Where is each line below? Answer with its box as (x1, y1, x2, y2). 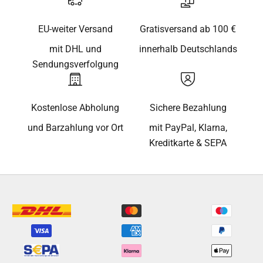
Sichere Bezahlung (149, 102, 227, 114)
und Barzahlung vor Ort (27, 122, 123, 134)
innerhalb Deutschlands (139, 43, 237, 55)
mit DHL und (49, 43, 102, 55)
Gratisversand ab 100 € (140, 23, 236, 35)
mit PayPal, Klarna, (149, 122, 227, 134)
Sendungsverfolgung (32, 59, 119, 70)
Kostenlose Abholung (31, 102, 119, 114)
